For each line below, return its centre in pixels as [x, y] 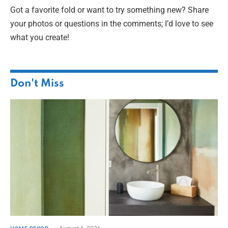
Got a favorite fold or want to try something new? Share [109, 10]
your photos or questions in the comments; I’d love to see [112, 23]
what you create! [40, 37]
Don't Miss [37, 83]
